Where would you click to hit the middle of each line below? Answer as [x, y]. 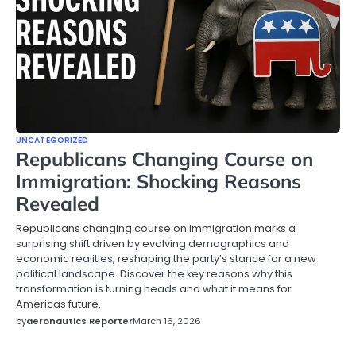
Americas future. [58, 304]
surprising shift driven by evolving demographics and [153, 244]
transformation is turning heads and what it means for [154, 289]
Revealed [58, 203]
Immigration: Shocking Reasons [159, 181]
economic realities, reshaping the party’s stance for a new [166, 259]
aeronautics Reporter [79, 321]
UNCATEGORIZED [52, 140]
